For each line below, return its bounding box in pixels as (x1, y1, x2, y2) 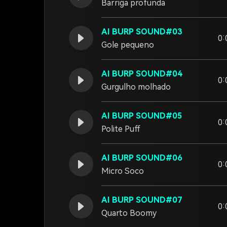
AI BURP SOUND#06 (101, 153, 182, 163)
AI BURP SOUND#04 (101, 69, 182, 79)
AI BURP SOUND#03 (101, 27, 182, 36)
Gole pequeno (101, 40, 154, 50)
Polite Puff (101, 124, 140, 134)
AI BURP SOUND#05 (101, 111, 182, 121)
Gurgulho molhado (101, 82, 171, 92)
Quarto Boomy (101, 208, 157, 218)
